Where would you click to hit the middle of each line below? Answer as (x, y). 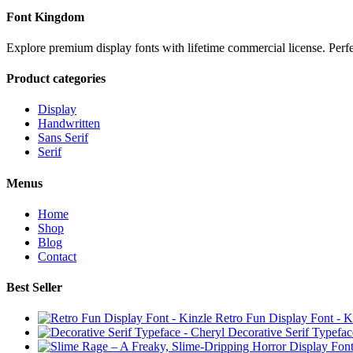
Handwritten (69, 124)
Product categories (56, 79)
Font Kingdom (45, 17)
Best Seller (34, 288)
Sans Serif (63, 138)
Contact (57, 256)
